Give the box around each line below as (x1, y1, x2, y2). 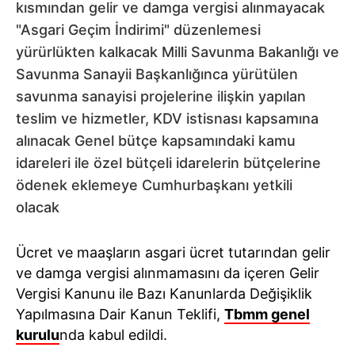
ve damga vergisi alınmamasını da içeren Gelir (16, 265, 319, 281)
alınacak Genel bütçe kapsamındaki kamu (16, 132, 296, 149)
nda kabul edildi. (59, 326, 167, 343)
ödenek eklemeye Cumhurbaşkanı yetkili (16, 177, 292, 193)
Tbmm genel (224, 306, 310, 323)
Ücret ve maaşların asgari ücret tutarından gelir (16, 244, 330, 261)
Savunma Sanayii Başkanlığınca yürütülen (16, 66, 298, 82)
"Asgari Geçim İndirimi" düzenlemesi (16, 21, 261, 38)
